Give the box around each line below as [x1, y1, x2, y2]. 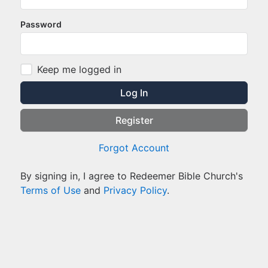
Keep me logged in [37, 63, 121, 75]
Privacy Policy [103, 184, 167, 196]
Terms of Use [20, 184, 81, 196]
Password [20, 19, 62, 29]
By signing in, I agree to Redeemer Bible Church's [20, 170, 243, 182]
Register [115, 114, 153, 126]
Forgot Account [99, 142, 169, 154]
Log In [120, 87, 148, 99]
